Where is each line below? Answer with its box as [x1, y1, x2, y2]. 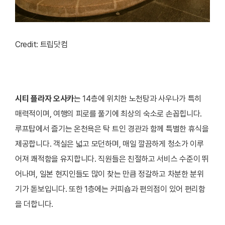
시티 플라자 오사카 [15, 94, 74, 104]
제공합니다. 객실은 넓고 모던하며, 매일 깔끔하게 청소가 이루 [15, 139, 204, 149]
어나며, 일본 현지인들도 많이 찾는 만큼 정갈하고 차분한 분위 [15, 169, 204, 179]
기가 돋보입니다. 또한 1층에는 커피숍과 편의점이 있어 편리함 [15, 184, 205, 194]
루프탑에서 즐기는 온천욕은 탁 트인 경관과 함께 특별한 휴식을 [15, 124, 209, 134]
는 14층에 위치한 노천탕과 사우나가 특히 [74, 94, 202, 104]
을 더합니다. [15, 199, 53, 209]
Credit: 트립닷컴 [15, 40, 68, 50]
